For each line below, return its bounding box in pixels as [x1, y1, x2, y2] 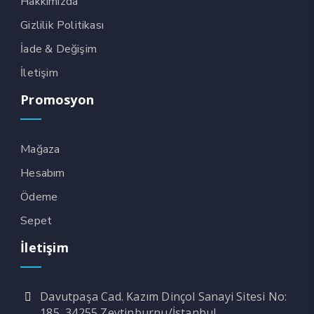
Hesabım [20, 165, 65, 181]
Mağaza [20, 141, 60, 157]
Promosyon [20, 90, 94, 108]
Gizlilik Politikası [20, 17, 104, 33]
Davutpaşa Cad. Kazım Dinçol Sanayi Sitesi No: [40, 288, 287, 304]
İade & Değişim [20, 41, 97, 57]
